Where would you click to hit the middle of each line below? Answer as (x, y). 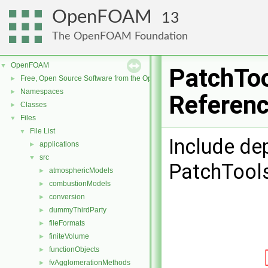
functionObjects (74, 249)
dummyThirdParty (78, 210)
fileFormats (67, 223)
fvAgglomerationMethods (90, 263)
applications (59, 144)
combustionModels (80, 184)
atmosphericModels (81, 170)
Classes (33, 105)
